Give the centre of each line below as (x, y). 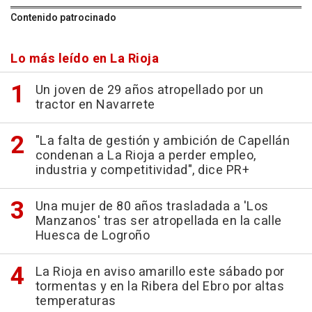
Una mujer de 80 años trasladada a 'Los (152, 207)
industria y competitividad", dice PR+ (142, 171)
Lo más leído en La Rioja (85, 59)
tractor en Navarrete (95, 105)
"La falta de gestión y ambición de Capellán (162, 141)
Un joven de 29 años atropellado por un (149, 91)
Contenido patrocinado (63, 18)
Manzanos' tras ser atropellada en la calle (158, 221)
